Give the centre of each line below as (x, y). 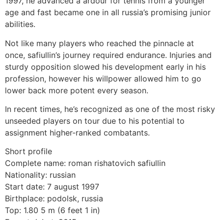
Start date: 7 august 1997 (52, 187)
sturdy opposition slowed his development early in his (105, 67)
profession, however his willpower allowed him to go (103, 78)
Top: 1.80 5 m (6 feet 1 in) (53, 210)
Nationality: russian (40, 175)
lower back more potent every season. (77, 90)
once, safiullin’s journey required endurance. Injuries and (108, 55)
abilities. (20, 24)
